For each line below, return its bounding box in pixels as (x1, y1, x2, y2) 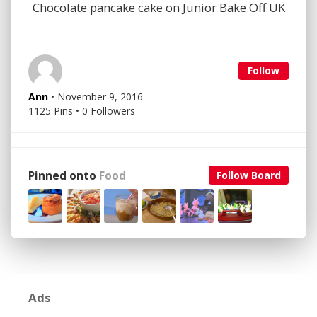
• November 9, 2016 (51, 90, 143, 104)
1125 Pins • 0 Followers (28, 104, 135, 118)
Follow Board (217, 168, 281, 183)
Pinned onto (28, 168, 99, 184)
